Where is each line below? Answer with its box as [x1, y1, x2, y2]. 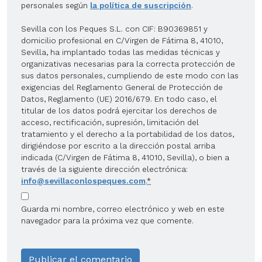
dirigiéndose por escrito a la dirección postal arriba [21, 140, 215, 150]
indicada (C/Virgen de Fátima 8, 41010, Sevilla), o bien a [21, 152, 229, 162]
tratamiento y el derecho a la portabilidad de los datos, [21, 129, 234, 139]
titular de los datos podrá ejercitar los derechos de [21, 105, 217, 115]
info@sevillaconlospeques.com [21, 175, 146, 185]
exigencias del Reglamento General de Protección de [21, 82, 223, 92]
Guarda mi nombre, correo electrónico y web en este [21, 204, 225, 213]
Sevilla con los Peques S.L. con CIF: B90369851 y [21, 23, 208, 33]
